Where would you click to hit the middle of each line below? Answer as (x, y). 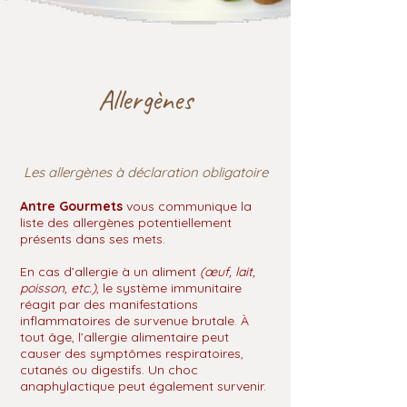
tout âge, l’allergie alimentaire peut (124, 337)
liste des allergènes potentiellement (126, 223)
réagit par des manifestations (109, 304)
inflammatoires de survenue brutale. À (134, 321)
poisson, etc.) (58, 288)
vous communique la (187, 206)
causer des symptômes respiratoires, (132, 353)
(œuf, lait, (228, 272)
